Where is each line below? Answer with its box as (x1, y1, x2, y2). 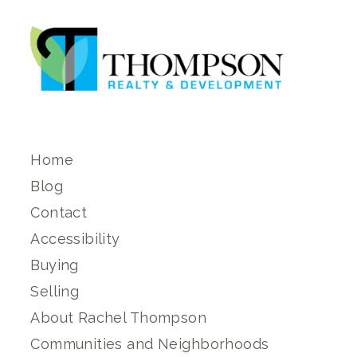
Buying (30, 256, 79, 273)
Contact (30, 203, 88, 221)
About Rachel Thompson (30, 308, 208, 326)
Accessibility (30, 229, 120, 247)
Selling (30, 282, 80, 300)
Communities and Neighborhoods (30, 335, 269, 352)
